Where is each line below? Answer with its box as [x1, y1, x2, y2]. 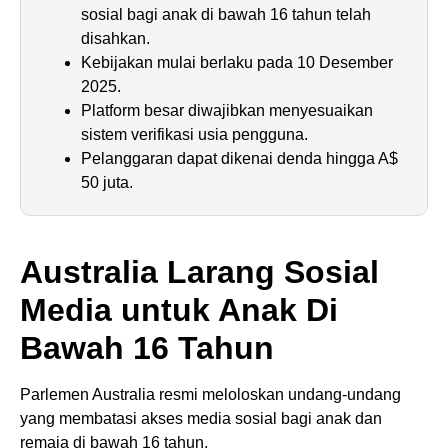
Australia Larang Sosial [20, 253, 379, 290]
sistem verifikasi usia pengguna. [81, 125, 308, 143]
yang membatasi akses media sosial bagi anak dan [20, 409, 382, 427]
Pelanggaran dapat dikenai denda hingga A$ [81, 149, 398, 167]
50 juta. [81, 173, 133, 191]
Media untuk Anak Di [20, 291, 338, 328]
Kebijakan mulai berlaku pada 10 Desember [81, 53, 393, 71]
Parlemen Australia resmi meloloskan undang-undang [20, 385, 401, 403]
